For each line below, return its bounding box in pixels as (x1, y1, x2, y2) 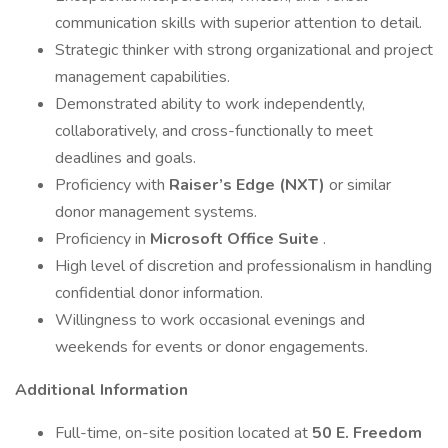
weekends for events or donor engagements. (55, 336, 368, 358)
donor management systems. (55, 201, 257, 223)
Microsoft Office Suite (150, 228, 323, 250)
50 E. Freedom (312, 422, 422, 444)
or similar (325, 174, 391, 196)
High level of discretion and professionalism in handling (55, 255, 432, 277)
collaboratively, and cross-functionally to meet (55, 120, 373, 142)
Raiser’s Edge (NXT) (169, 174, 325, 196)
